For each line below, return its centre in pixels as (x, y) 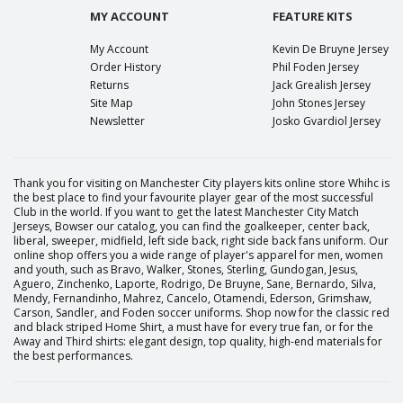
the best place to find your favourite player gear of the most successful (193, 197)
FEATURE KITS (313, 16)
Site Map (112, 103)
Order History (125, 67)
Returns (109, 85)
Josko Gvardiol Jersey (327, 121)
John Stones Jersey (319, 103)
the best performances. (73, 356)
